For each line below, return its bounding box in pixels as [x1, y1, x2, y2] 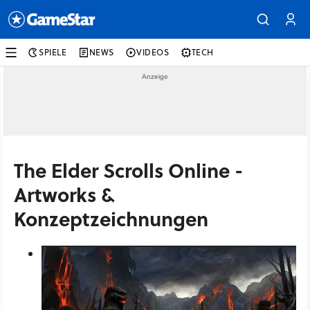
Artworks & [14, 180, 114, 208]
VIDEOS [136, 46, 170, 58]
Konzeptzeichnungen [14, 204, 208, 232]
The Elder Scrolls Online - [14, 156, 244, 184]
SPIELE [39, 46, 67, 58]
